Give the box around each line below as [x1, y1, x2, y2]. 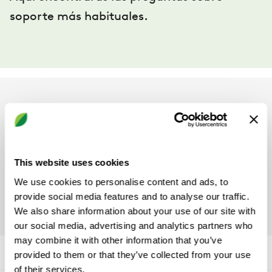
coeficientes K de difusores [24, 161, 167, 173]
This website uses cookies [14, 157, 129, 168]
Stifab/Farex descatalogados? [24, 176, 183, 188]
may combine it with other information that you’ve [14, 234, 222, 245]
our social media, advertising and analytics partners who [14, 220, 253, 231]
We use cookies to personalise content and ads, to [14, 176, 228, 187]
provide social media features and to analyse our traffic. [14, 191, 250, 202]
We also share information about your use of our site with [14, 205, 256, 216]
